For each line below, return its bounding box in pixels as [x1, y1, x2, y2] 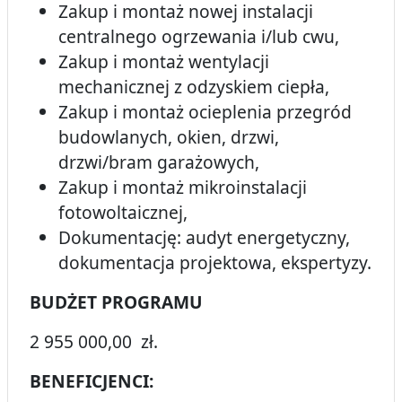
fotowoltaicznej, [58, 200, 188, 225]
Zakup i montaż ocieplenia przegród [58, 100, 352, 125]
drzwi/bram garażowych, [58, 150, 259, 175]
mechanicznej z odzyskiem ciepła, [58, 74, 329, 100]
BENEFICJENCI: [30, 369, 153, 394]
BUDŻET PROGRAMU [30, 290, 203, 315]
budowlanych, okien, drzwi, [58, 125, 279, 150]
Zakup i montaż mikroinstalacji [58, 175, 307, 200]
